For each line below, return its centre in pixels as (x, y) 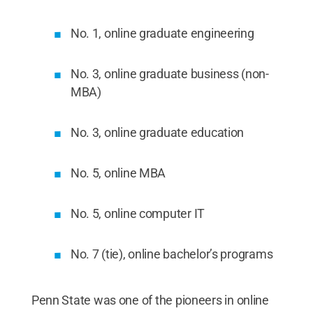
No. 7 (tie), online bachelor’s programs (172, 254)
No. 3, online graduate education (157, 132)
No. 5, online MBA (118, 173)
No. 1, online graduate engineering (162, 33)
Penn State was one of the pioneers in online (150, 300)
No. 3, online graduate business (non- (169, 73)
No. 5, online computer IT (138, 213)
